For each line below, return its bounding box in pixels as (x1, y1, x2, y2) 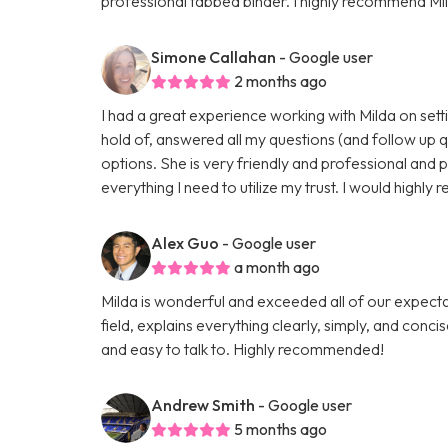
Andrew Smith (151, 394, 256, 415)
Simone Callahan (151, 46, 277, 67)
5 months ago (234, 418, 328, 439)
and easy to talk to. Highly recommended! (101, 338, 385, 359)
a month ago (234, 256, 321, 277)
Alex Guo (151, 232, 220, 253)
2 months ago (234, 70, 328, 91)
